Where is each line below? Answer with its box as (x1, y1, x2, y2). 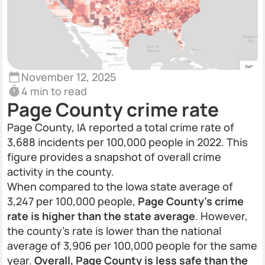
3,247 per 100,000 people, (7, 194, 138, 208)
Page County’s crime (138, 194, 244, 208)
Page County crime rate (7, 96, 219, 122)
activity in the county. (7, 164, 114, 179)
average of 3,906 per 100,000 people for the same (7, 238, 257, 253)
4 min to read (21, 83, 87, 98)
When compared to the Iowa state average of (7, 179, 233, 193)
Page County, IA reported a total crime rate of (7, 120, 234, 134)
